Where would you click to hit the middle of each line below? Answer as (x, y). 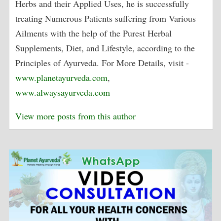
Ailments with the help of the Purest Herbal (94, 33)
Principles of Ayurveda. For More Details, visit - (102, 62)
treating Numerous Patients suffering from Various (106, 18)
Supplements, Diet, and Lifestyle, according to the (105, 48)
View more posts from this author (76, 116)
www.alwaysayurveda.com (63, 92)
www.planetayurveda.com (62, 77)
